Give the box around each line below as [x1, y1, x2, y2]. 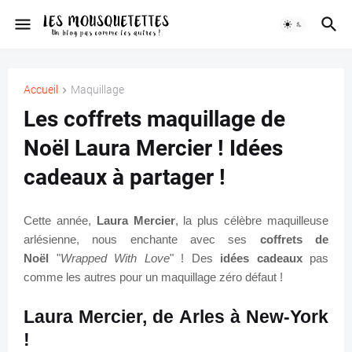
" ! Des [169, 251, 220, 266]
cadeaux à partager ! [24, 164, 225, 191]
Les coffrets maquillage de [24, 106, 285, 133]
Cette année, [24, 214, 97, 228]
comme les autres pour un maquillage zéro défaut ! [24, 270, 283, 284]
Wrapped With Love [60, 251, 170, 266]
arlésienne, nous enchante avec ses [24, 233, 260, 247]
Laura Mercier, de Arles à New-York [24, 306, 328, 328]
